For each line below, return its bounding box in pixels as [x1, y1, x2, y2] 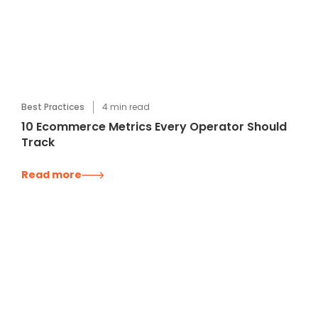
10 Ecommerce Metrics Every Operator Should [21, 119, 287, 136]
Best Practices [21, 101, 85, 114]
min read [108, 101, 150, 114]
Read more [21, 168, 82, 182]
